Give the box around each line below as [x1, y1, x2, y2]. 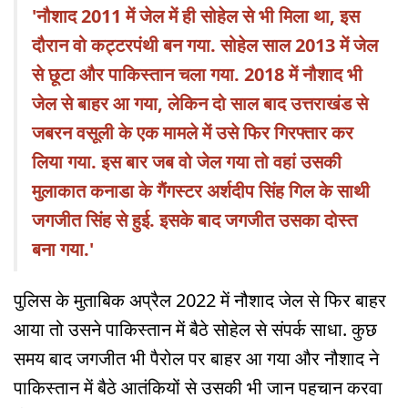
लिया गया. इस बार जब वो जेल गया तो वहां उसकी [32, 149, 342, 175]
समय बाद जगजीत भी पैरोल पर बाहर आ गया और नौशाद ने [14, 346, 379, 372]
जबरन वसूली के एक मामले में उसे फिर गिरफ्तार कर [32, 120, 353, 146]
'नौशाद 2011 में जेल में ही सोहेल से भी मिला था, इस [32, 4, 360, 29]
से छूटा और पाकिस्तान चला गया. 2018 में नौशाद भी [32, 62, 362, 87]
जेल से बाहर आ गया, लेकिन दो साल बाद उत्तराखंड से [32, 91, 368, 117]
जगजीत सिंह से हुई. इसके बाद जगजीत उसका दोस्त [32, 208, 357, 233]
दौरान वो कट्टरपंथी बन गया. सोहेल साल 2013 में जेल [32, 33, 378, 58]
